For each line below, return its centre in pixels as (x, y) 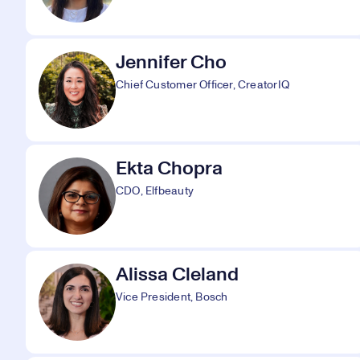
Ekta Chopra (169, 169)
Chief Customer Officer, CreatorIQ (202, 85)
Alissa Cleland (177, 275)
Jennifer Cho (171, 63)
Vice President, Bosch (172, 297)
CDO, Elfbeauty (155, 191)
